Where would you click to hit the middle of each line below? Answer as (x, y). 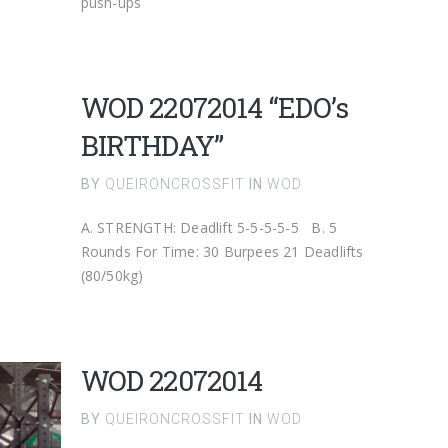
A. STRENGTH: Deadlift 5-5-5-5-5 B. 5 (209, 227)
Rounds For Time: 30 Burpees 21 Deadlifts (222, 251)
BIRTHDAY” (152, 145)
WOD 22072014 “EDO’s (214, 107)
